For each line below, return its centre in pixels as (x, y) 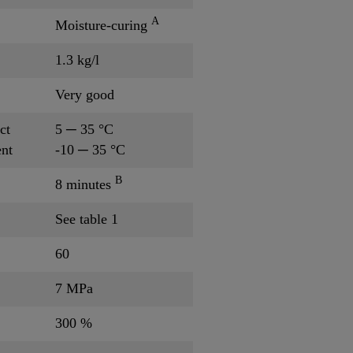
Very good (85, 94)
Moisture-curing (103, 25)
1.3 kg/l (77, 59)
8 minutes (85, 184)
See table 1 (87, 219)
